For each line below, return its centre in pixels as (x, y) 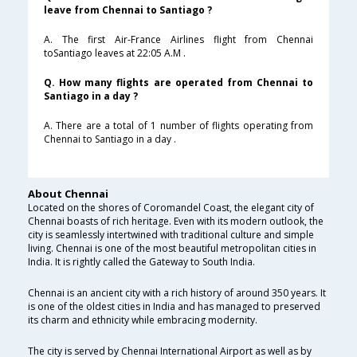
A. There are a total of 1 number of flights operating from (178, 126)
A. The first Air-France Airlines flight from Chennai (178, 40)
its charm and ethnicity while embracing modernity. (143, 320)
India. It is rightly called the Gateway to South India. (141, 262)
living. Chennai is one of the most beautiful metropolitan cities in (172, 249)
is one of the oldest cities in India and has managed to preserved (174, 307)
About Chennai (68, 194)
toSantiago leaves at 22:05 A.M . (115, 53)
